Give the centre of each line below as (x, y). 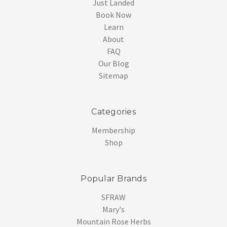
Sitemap (113, 75)
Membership (113, 130)
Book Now (113, 14)
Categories (113, 111)
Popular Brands (113, 178)
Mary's (113, 209)
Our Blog (113, 63)
